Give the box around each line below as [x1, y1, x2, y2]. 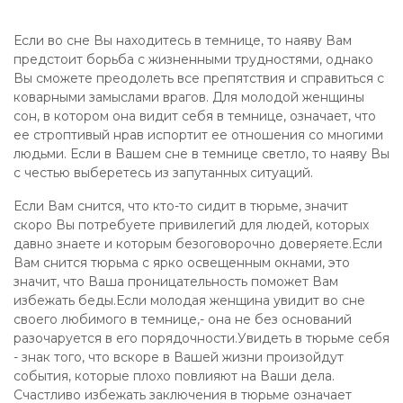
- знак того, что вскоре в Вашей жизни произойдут [13, 349, 344, 365]
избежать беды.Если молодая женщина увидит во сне [13, 292, 365, 309]
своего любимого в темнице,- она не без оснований [13, 311, 352, 327]
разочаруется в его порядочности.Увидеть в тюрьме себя [13, 330, 390, 346]
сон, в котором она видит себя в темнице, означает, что [13, 108, 376, 124]
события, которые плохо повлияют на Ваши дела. [13, 368, 335, 384]
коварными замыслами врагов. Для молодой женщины [13, 89, 364, 105]
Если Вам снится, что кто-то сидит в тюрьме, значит [13, 198, 348, 214]
